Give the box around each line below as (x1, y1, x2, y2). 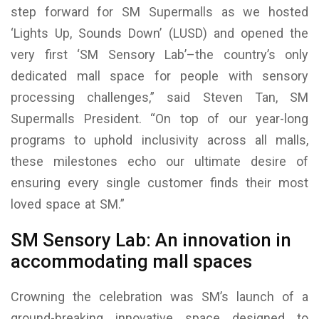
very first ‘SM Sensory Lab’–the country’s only (11, 46, 308, 62)
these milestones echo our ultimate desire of (11, 153, 308, 169)
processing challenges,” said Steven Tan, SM (11, 89, 308, 105)
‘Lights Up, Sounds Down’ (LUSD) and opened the (11, 25, 308, 41)
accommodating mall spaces (11, 250, 252, 272)
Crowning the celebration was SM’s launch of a (11, 288, 308, 304)
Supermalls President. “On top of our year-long (11, 110, 308, 126)
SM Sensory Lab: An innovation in (11, 229, 291, 251)
